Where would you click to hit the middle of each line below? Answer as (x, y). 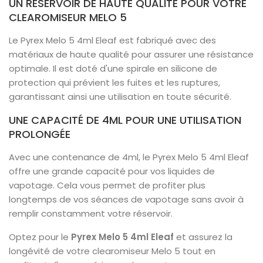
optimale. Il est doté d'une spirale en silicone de (113, 68)
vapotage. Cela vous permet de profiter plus (107, 185)
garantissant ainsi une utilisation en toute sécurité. (120, 97)
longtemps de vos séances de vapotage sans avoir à (126, 199)
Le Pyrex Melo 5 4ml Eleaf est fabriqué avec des (112, 40)
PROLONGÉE (40, 134)
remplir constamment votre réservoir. (91, 213)
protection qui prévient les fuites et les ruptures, (114, 82)
